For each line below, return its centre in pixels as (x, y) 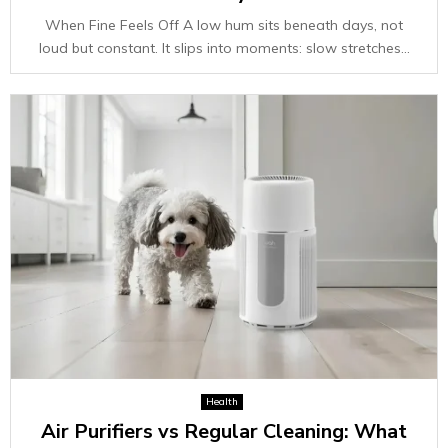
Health (221, 401)
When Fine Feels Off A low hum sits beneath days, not (224, 25)
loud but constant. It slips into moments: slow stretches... (224, 48)
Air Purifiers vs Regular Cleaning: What (224, 431)
